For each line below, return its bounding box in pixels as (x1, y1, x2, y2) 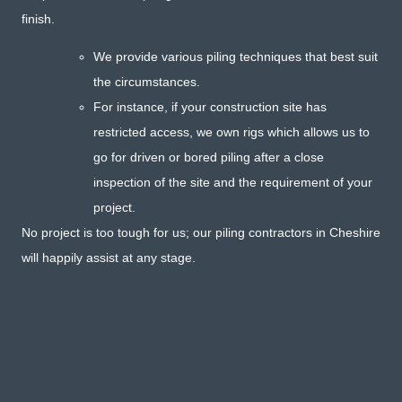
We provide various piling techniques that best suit (93, 49, 378, 65)
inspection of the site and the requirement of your (93, 175, 372, 190)
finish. (22, 11, 55, 26)
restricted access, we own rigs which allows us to (93, 125, 370, 140)
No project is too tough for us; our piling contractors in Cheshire (22, 225, 380, 240)
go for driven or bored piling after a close (93, 150, 324, 165)
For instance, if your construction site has (93, 100, 327, 115)
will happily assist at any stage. (22, 250, 196, 266)
